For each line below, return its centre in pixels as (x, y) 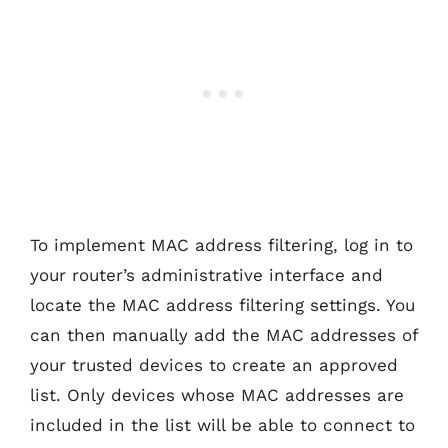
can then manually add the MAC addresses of (224, 335)
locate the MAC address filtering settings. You (222, 305)
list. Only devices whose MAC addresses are (217, 395)
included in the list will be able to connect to (222, 425)
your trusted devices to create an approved (214, 365)
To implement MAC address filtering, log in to (221, 245)
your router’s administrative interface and (206, 275)
